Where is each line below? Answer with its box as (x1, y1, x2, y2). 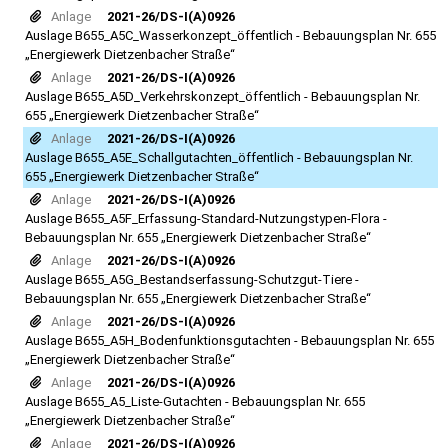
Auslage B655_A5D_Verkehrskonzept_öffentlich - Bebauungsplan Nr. (25, 89, 420, 104)
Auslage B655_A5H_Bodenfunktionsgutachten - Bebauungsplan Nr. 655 (25, 333, 434, 348)
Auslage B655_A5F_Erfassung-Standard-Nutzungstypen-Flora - (25, 211, 387, 226)
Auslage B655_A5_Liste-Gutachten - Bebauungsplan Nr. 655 (25, 394, 365, 409)
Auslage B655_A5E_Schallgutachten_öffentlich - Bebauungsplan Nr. (25, 150, 413, 165)
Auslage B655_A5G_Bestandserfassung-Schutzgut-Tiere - (25, 272, 359, 287)
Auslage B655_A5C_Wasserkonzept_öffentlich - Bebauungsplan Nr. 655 (25, 28, 436, 43)
